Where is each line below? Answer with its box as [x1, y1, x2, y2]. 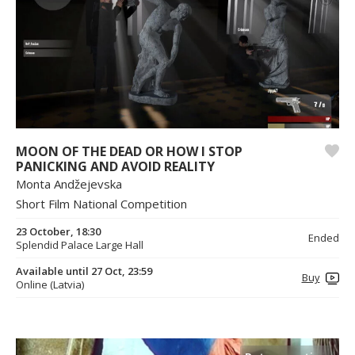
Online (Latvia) [16, 277, 84, 292]
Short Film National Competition [16, 195, 187, 212]
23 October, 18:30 [16, 223, 101, 239]
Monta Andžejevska [16, 175, 122, 192]
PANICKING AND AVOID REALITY [16, 157, 215, 175]
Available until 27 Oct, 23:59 [16, 263, 152, 278]
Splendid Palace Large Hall [16, 237, 143, 252]
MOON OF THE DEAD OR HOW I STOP [16, 142, 242, 160]
